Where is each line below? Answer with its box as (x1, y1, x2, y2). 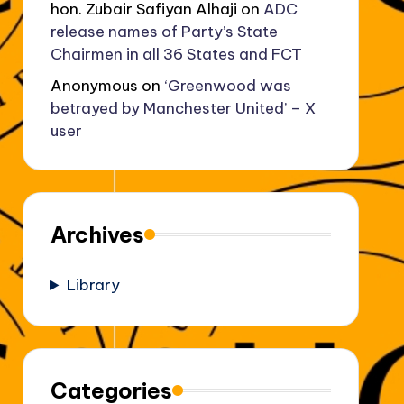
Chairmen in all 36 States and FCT (50, 43, 302, 64)
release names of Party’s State (50, 21, 278, 41)
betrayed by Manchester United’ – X (50, 97, 316, 118)
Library (66, 274, 120, 295)
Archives (50, 220, 144, 248)
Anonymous (50, 75, 138, 96)
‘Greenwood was (163, 75, 291, 96)
